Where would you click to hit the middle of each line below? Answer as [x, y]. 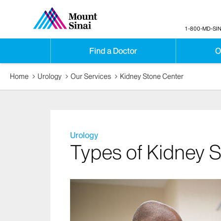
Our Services [91, 77]
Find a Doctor [113, 51]
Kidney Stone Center [152, 77]
